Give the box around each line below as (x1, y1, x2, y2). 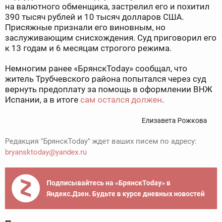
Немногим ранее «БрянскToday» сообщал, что (5, 63, 187, 74)
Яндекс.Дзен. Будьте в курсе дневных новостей (47, 190, 205, 198)
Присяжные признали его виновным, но (5, 22, 166, 33)
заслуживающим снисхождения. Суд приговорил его (5, 33, 217, 43)
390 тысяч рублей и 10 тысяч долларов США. (5, 12, 184, 22)
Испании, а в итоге (5, 95, 80, 105)
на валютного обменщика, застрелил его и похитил (5, 1, 210, 12)
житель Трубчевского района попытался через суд (5, 74, 206, 84)
